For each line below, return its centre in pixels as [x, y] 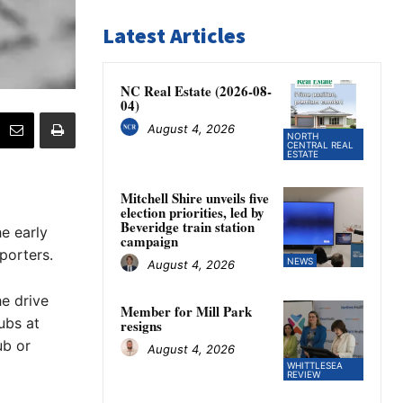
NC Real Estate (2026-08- [196, 91]
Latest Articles [174, 36]
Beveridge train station [188, 227]
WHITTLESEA [314, 366]
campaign [149, 242]
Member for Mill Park [186, 312]
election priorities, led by [193, 213]
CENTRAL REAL [320, 145]
